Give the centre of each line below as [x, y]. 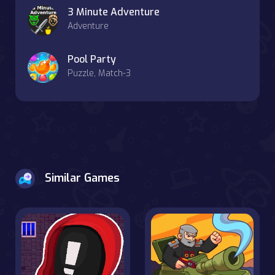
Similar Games [82, 178]
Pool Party [92, 59]
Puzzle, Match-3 [99, 73]
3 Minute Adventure [114, 12]
